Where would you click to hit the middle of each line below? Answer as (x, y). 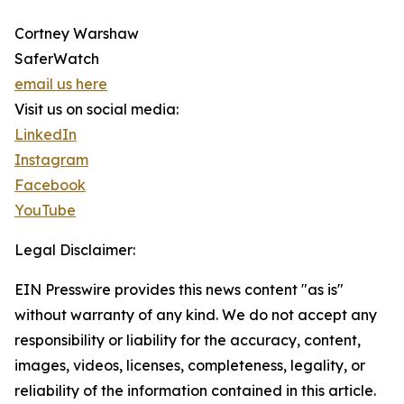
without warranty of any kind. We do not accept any (196, 315)
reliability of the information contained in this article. (195, 391)
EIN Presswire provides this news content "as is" (179, 290)
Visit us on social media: (96, 110)
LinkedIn (46, 135)
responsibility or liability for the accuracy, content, (188, 340)
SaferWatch (57, 59)
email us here (61, 84)
